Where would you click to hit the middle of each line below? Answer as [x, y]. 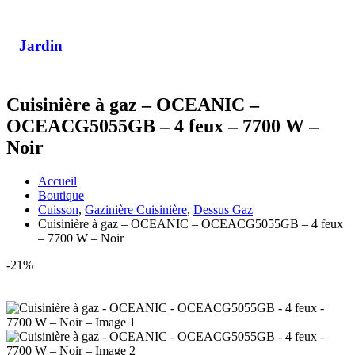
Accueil [57, 181]
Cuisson [58, 209]
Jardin [41, 45]
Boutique [61, 195]
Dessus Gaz [223, 209]
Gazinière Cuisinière [136, 209]
